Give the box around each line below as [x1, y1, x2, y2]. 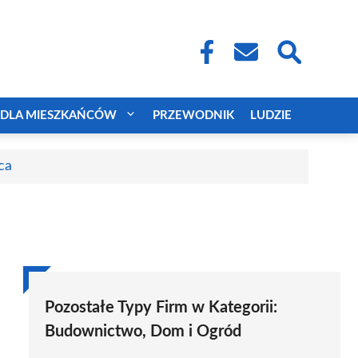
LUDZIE [250, 109, 292, 121]
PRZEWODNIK [153, 109, 234, 121]
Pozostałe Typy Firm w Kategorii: [45, 299, 277, 316]
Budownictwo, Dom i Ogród [45, 323, 241, 340]
